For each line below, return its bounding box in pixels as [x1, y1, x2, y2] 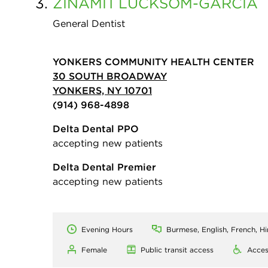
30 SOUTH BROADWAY [53, 70, 167, 83]
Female [81, 245, 107, 255]
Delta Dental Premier [53, 161, 156, 173]
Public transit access [141, 245, 214, 255]
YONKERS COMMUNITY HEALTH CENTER [53, 56, 254, 68]
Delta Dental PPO [53, 123, 139, 135]
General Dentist [53, 17, 125, 30]
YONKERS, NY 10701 [53, 84, 152, 97]
